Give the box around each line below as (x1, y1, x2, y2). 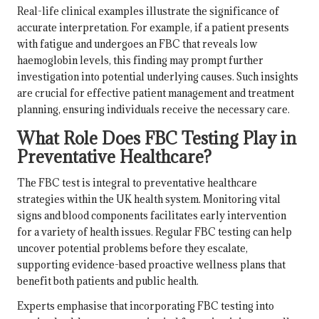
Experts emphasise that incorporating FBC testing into (17, 298, 274, 313)
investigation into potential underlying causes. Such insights (17, 69, 298, 83)
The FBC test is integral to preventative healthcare (17, 175, 257, 189)
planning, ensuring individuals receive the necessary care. (17, 102, 290, 116)
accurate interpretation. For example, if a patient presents (17, 20, 289, 34)
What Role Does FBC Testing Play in (17, 127, 296, 149)
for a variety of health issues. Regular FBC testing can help (17, 224, 292, 239)
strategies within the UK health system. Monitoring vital (17, 192, 281, 206)
